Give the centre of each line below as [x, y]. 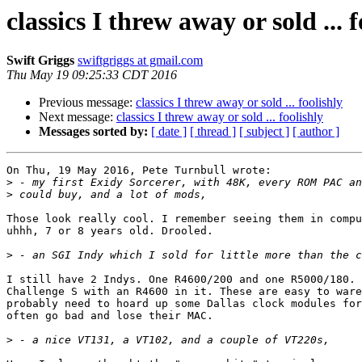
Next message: [78, 117]
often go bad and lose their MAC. [110, 316]
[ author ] [316, 132]
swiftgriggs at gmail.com [140, 61]
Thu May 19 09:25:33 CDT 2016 [92, 75]
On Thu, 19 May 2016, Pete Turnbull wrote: [139, 170]
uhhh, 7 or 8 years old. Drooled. [110, 231]
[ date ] [169, 132]
